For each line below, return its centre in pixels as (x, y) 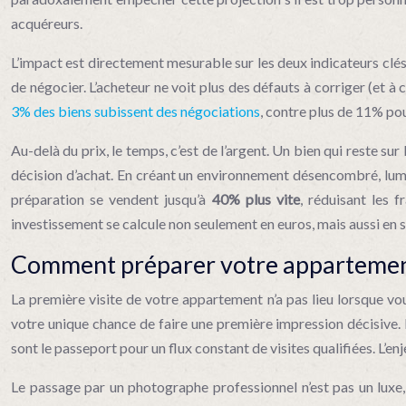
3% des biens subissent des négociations (135, 111)
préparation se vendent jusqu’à (111, 199)
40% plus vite (256, 199)
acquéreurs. (47, 23)
